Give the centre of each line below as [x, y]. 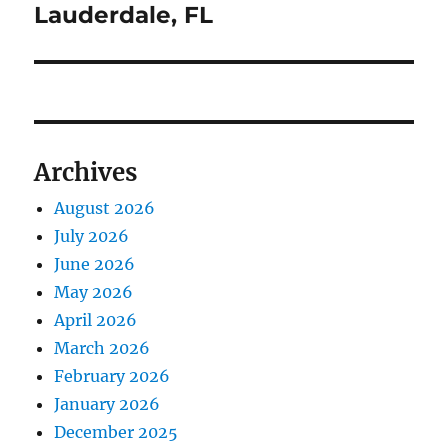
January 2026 [107, 404]
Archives [86, 173]
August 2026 [105, 208]
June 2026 [95, 264]
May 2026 [94, 292]
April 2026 [96, 320]
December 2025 [116, 432]
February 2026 [112, 376]
